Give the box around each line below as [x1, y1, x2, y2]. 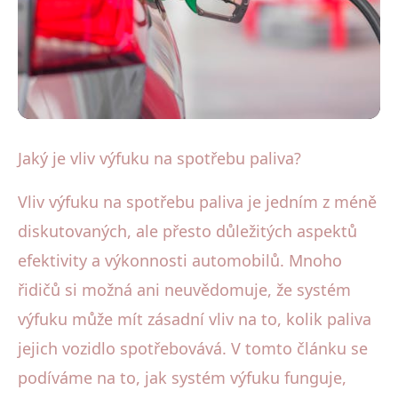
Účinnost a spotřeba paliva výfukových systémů [43, 140, 275, 156]
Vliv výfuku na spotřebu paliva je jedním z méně [18, 190, 377, 212]
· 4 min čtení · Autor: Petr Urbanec [88, 251, 267, 267]
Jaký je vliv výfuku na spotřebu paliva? [18, 147, 301, 169]
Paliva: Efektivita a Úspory [34, 208, 286, 234]
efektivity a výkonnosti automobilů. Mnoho [18, 249, 342, 271]
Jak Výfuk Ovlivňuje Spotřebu [34, 173, 316, 199]
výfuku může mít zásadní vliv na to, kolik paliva [18, 307, 371, 330]
